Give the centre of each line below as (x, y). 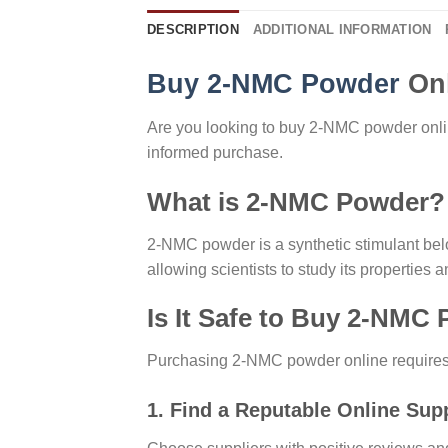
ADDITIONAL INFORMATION (342, 30)
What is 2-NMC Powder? (296, 201)
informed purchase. (215, 153)
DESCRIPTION (193, 30)
